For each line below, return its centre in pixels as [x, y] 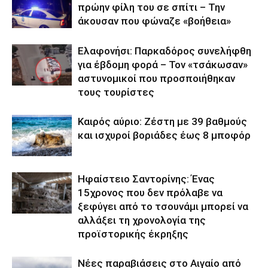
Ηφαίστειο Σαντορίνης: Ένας [146, 179]
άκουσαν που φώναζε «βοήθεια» [154, 21]
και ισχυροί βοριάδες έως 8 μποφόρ [164, 135]
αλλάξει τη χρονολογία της [142, 220]
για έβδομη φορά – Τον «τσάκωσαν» [163, 65]
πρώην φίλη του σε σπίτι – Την [151, 7]
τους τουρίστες [116, 92]
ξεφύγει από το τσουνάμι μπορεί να [163, 206]
